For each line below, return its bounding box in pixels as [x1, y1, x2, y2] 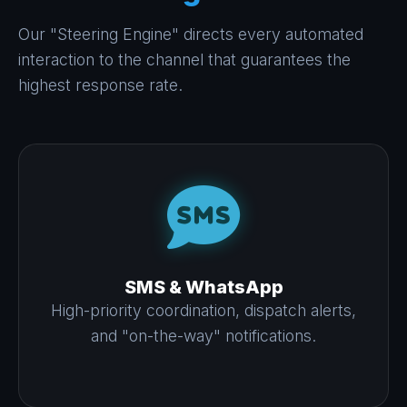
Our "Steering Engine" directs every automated [18, 24, 363, 44]
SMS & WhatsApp [124, 275, 283, 298]
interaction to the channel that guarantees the [18, 49, 351, 69]
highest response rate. [18, 74, 183, 94]
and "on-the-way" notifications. [91, 325, 316, 345]
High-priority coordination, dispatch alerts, [51, 300, 356, 320]
